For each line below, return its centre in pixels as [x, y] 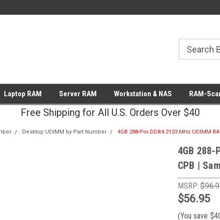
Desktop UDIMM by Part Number [64, 132]
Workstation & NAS [143, 94]
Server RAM [78, 94]
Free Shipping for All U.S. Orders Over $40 [110, 112]
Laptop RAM [23, 94]
